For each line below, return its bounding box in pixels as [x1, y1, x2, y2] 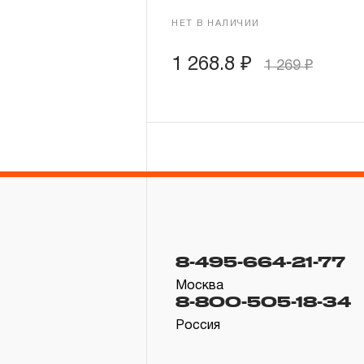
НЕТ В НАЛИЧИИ [171, 19, 261, 28]
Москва [175, 280, 223, 292]
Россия [175, 320, 220, 331]
